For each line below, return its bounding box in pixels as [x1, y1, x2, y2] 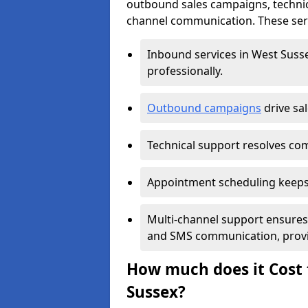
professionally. [147, 63, 225, 78]
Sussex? [126, 281, 186, 302]
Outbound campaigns [147, 100, 261, 115]
